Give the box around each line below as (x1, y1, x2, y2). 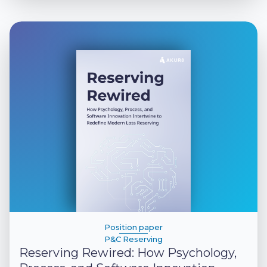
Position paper (104, 222, 163, 232)
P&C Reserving (104, 234, 163, 244)
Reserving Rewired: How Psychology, (19, 245, 237, 260)
